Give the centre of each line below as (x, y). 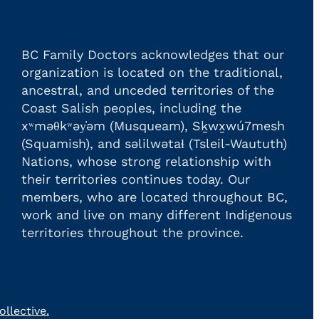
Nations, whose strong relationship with (146, 162)
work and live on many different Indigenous (156, 215)
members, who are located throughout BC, (154, 197)
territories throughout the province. (132, 233)
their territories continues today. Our (135, 179)
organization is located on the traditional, (152, 73)
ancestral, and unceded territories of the (147, 90)
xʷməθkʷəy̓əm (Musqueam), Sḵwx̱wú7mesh (153, 126)
